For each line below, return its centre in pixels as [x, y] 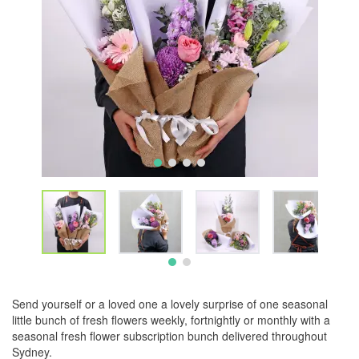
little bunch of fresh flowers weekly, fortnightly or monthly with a [171, 320]
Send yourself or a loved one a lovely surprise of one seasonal [170, 304]
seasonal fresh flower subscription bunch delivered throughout [169, 336]
